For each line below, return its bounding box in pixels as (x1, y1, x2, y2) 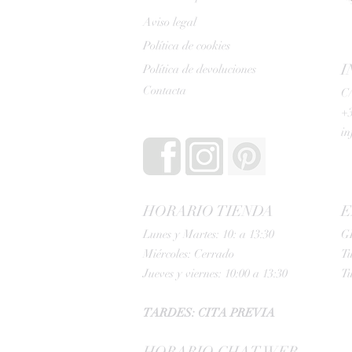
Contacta (143, 82, 186, 97)
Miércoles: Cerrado (143, 246, 234, 261)
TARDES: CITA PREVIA (143, 305, 275, 320)
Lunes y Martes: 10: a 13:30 (143, 226, 274, 241)
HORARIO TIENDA (143, 201, 273, 221)
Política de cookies (143, 38, 230, 53)
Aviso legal (143, 14, 196, 29)
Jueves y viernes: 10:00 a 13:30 (143, 266, 288, 280)
